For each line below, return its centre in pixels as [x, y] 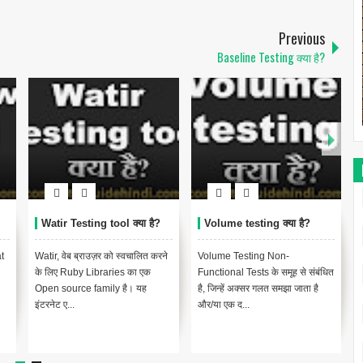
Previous [302, 38]
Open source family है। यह [91, 289]
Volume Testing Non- [243, 256]
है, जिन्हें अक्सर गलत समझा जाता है [258, 289]
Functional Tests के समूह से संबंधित [265, 273]
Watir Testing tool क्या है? [101, 224]
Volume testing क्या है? [257, 224]
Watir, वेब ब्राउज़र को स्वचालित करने [101, 256]
